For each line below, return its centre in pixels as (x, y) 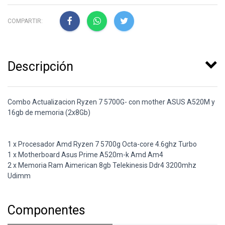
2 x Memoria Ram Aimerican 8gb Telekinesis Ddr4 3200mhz (102, 165)
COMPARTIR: (25, 21)
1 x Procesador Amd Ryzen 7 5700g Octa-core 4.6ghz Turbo (102, 144)
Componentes (46, 210)
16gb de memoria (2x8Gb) (49, 113)
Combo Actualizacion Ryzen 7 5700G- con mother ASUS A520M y (111, 102)
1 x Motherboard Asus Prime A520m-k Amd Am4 (85, 155)
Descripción (40, 67)
